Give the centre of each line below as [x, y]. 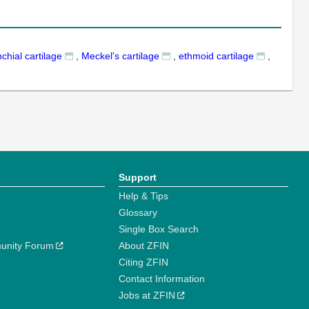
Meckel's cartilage [120, 56]
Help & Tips [144, 196]
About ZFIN [144, 246]
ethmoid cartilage [216, 56]
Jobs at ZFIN [147, 295]
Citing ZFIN [144, 262]
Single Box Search [159, 229]
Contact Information [162, 279]
